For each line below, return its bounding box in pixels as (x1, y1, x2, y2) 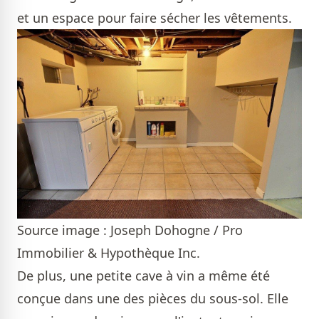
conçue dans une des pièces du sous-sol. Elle (17, 290, 288, 308)
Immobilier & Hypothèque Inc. (17, 244, 200, 262)
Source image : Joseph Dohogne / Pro (17, 221, 243, 239)
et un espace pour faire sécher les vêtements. (17, 9, 292, 26)
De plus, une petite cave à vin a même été (17, 267, 270, 285)
